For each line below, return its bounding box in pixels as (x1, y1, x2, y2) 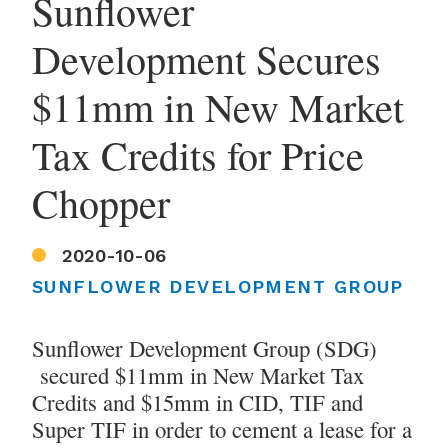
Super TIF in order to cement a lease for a (32, 414, 412, 445)
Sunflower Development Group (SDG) (32, 333, 377, 364)
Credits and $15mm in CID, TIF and (32, 387, 363, 418)
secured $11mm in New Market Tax (32, 360, 364, 391)
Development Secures (32, 31, 381, 85)
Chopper (32, 175, 170, 229)
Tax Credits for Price (32, 127, 364, 181)
